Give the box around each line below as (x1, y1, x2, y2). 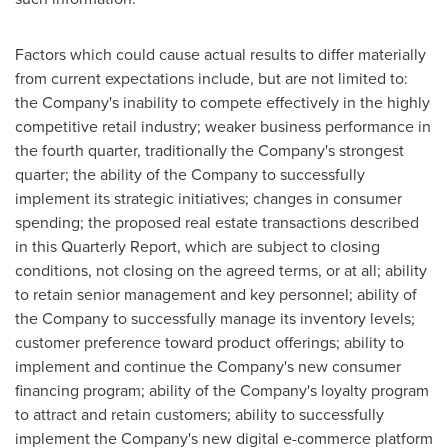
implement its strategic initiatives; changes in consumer (15, 187, 402, 209)
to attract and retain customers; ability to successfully (15, 403, 384, 425)
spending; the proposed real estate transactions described (15, 211, 419, 233)
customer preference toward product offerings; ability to (15, 331, 404, 353)
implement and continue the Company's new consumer (15, 355, 401, 377)
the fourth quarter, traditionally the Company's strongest (15, 139, 404, 161)
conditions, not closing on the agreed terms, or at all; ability (15, 259, 427, 281)
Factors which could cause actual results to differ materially (15, 43, 426, 65)
